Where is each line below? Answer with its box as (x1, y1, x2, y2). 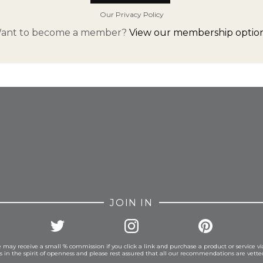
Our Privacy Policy (99, 9, 164, 19)
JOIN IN (110, 197, 153, 208)
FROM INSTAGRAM (79, 75, 184, 86)
